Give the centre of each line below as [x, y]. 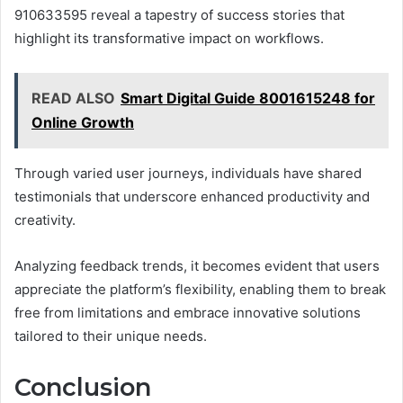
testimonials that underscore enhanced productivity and [192, 197]
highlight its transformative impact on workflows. [169, 39]
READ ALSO [73, 99]
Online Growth [83, 123]
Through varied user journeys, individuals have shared [188, 174]
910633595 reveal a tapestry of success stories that [179, 15]
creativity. [45, 220]
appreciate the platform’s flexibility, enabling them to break [200, 290]
